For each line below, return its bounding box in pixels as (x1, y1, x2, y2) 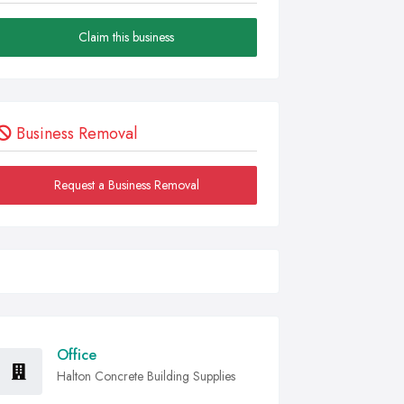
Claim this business (78, 28, 174, 46)
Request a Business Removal (53, 176, 199, 194)
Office (57, 344, 96, 365)
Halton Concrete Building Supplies (57, 367, 235, 385)
